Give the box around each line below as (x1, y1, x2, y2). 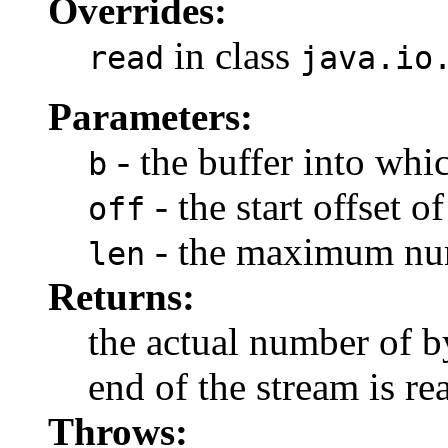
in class (164, 33, 300, 77)
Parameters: (48, 94, 253, 138)
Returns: (48, 274, 195, 318)
